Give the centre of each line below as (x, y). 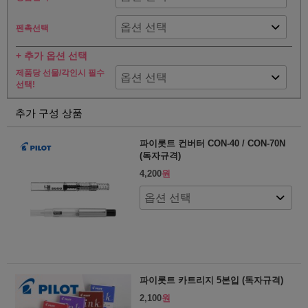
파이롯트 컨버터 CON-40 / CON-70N (212, 143)
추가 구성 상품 (49, 113)
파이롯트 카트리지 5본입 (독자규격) (211, 280)
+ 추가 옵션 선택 (52, 56)
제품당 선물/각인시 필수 (60, 73)
